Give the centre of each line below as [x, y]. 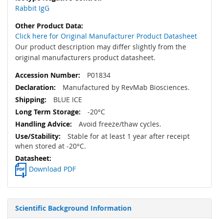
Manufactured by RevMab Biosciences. [125, 88]
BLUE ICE [67, 100]
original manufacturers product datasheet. [85, 58]
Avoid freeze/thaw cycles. [119, 124]
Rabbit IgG [32, 8]
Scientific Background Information [73, 208]
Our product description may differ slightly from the [101, 47]
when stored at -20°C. [51, 146]
